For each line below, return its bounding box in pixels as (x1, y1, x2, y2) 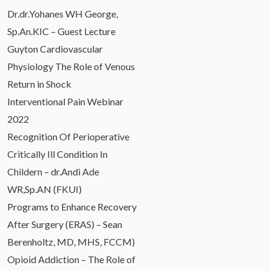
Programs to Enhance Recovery (7, 200, 137, 212)
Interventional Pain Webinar (7, 95, 123, 107)
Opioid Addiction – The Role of (7, 253, 135, 265)
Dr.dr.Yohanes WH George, (7, 7, 118, 19)
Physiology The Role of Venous (7, 60, 135, 72)
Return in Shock (7, 77, 71, 90)
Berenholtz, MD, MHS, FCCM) (7, 235, 135, 247)
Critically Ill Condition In (7, 148, 108, 160)
